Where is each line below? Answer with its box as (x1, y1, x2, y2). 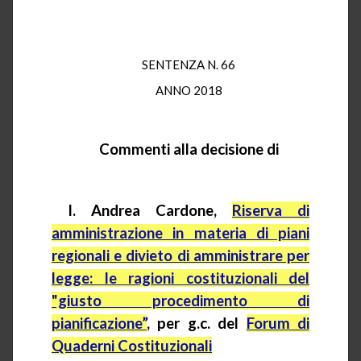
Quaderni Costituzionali (52, 336, 212, 355)
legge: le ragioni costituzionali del (52, 268, 309, 287)
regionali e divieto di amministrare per (52, 246, 309, 264)
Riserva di (232, 201, 309, 219)
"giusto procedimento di (52, 291, 309, 309)
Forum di (246, 313, 310, 332)
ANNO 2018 (155, 82, 222, 98)
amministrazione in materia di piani (52, 223, 309, 242)
